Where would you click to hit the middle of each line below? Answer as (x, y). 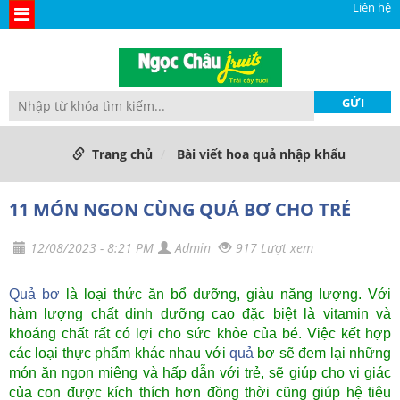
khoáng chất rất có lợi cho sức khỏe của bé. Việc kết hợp (200, 334)
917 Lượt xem (275, 248)
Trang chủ (122, 154)
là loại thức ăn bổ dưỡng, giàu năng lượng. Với (225, 295)
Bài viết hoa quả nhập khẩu (261, 154)
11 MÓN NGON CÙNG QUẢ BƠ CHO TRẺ (180, 210)
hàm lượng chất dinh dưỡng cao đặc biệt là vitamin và (200, 314)
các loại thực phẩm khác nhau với (119, 354)
